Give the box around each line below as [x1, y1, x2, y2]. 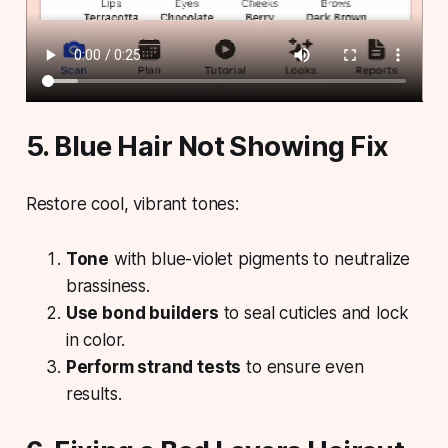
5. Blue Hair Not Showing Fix [25, 129, 389, 163]
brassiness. [65, 275, 150, 296]
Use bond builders [65, 302, 219, 323]
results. [65, 383, 122, 404]
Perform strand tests [65, 356, 242, 377]
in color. [65, 329, 126, 350]
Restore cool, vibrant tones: [25, 193, 239, 214]
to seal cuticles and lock [218, 302, 409, 323]
